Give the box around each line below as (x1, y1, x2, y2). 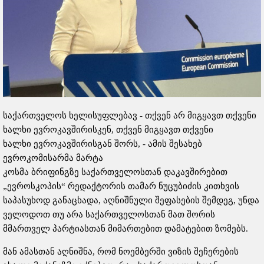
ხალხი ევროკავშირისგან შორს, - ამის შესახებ (3, 138, 202, 148)
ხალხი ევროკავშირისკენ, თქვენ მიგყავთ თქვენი (3, 124, 213, 134)
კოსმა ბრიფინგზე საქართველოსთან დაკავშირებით (3, 167, 227, 177)
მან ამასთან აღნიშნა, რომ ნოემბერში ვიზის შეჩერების (3, 246, 239, 256)
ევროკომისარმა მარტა (3, 153, 103, 163)
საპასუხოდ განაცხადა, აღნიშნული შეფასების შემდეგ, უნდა (3, 195, 259, 205)
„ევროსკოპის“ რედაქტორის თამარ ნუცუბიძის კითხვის (3, 181, 239, 191)
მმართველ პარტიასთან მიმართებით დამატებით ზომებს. (3, 223, 248, 233)
